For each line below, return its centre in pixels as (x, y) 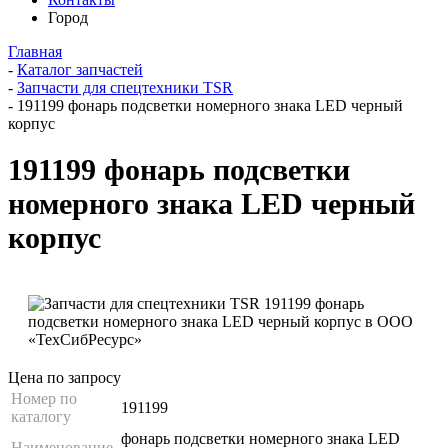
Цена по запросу (64, 377)
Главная (35, 51)
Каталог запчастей (80, 69)
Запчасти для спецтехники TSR (125, 87)
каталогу (41, 416)
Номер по (44, 398)
